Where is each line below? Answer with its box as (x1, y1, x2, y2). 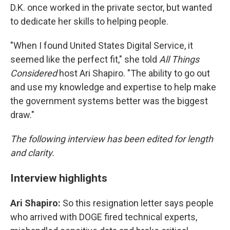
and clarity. (10, 147, 54, 158)
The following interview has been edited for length (10, 133, 213, 144)
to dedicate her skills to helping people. (10, 16, 168, 27)
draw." (10, 109, 34, 120)
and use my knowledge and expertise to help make (10, 82, 216, 92)
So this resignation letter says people (63, 198, 214, 208)
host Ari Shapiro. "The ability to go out (59, 68, 210, 79)
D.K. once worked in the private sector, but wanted (10, 2, 212, 13)
